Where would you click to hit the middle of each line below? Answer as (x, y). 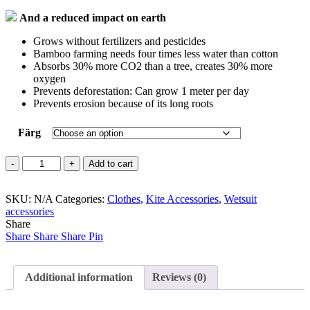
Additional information (79, 277)
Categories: (81, 199)
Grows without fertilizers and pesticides (119, 42)
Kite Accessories (182, 199)
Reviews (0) (179, 277)
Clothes (124, 199)
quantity (39, 199)
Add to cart (111, 164)
